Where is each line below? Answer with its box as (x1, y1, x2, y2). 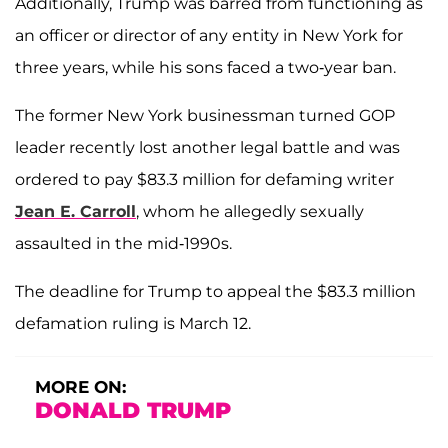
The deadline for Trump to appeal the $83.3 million (15, 281, 416, 301)
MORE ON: (35, 376, 126, 397)
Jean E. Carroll (15, 201, 136, 221)
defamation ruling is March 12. (15, 313, 251, 333)
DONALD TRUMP (35, 396, 231, 424)
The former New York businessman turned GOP (15, 105, 395, 125)
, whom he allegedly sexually (136, 201, 364, 221)
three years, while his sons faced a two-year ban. (15, 57, 396, 77)
